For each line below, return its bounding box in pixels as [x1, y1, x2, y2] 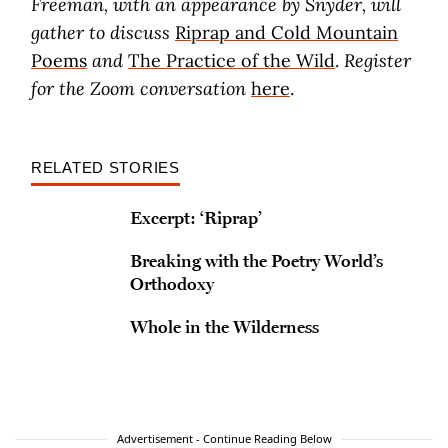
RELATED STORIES [31, 159, 180, 177]
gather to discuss [31, 21, 175, 45]
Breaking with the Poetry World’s [130, 249, 384, 272]
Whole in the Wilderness [130, 315, 320, 338]
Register [344, 49, 411, 73]
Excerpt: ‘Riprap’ [130, 206, 263, 229]
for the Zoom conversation [31, 77, 251, 101]
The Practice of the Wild [128, 49, 335, 73]
